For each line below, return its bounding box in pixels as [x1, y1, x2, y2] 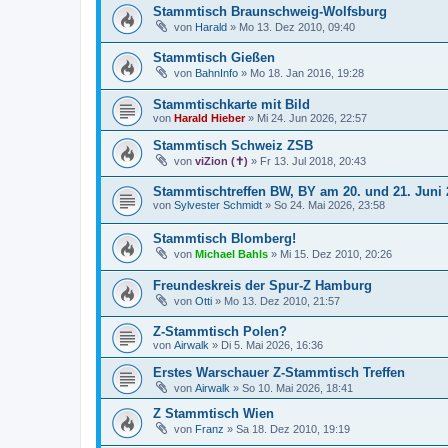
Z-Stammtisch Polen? [153, 324, 287, 340]
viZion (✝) [195, 154, 248, 167]
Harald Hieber [174, 111, 245, 124]
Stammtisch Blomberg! [153, 231, 296, 247]
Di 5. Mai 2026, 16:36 [221, 339, 323, 352]
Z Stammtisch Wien [153, 406, 274, 422]
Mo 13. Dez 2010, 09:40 [239, 20, 355, 33]
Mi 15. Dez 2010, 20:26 [280, 248, 392, 261]
